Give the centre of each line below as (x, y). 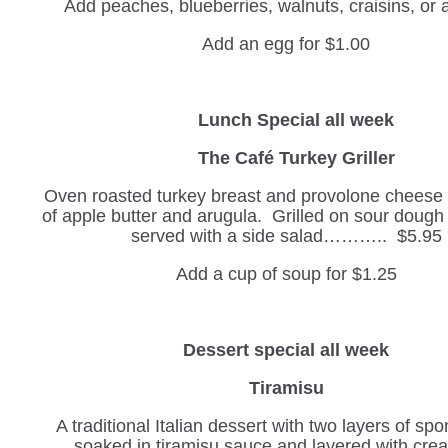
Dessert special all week (286, 350)
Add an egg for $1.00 (286, 44)
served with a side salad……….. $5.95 (286, 236)
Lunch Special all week (294, 120)
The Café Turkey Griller (286, 158)
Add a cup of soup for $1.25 (286, 274)
